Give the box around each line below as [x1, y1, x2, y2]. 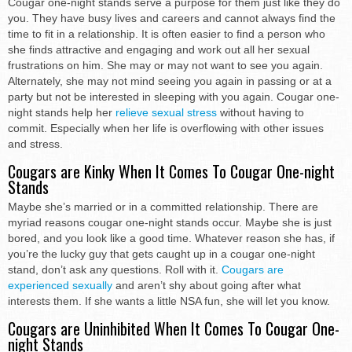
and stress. [8, 137, 63, 150]
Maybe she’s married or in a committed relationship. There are [8, 200, 318, 213]
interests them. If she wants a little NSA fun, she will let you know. [8, 294, 330, 307]
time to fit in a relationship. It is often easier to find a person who [8, 27, 325, 40]
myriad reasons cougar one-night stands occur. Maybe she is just [8, 215, 332, 229]
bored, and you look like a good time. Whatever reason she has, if [8, 231, 335, 244]
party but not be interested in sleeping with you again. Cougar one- [8, 90, 339, 103]
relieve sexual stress [115, 105, 217, 119]
